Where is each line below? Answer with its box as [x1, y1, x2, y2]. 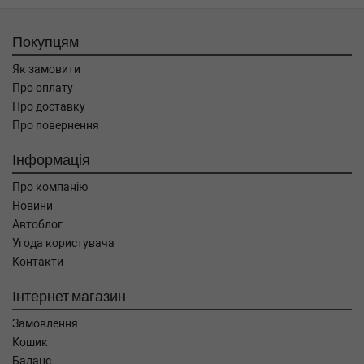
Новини [12, 199, 53, 212]
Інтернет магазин [12, 287, 126, 305]
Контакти [12, 255, 63, 268]
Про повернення [12, 119, 99, 132]
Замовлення [12, 317, 78, 330]
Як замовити [12, 63, 80, 76]
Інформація [12, 150, 90, 168]
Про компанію [12, 180, 88, 193]
